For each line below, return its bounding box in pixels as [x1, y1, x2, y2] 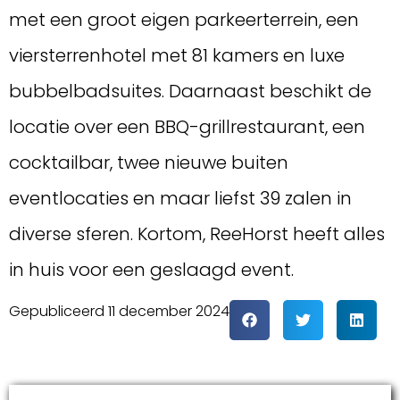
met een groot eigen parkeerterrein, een [9, 6, 359, 32]
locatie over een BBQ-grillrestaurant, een [9, 113, 365, 139]
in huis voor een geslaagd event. [9, 256, 294, 282]
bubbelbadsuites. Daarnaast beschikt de [9, 78, 371, 104]
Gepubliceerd [9, 301, 104, 322]
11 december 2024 [108, 301, 229, 322]
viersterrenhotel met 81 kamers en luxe [9, 42, 345, 68]
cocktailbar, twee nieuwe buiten [9, 149, 288, 175]
